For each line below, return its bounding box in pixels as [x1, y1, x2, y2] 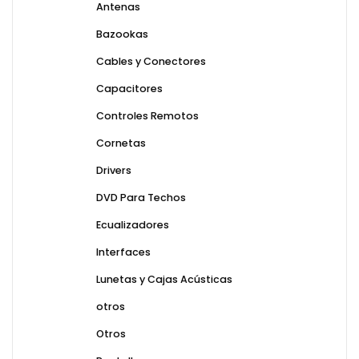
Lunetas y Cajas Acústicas [96, 272, 232, 287]
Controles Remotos [96, 109, 199, 123]
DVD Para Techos [96, 191, 186, 205]
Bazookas [96, 27, 148, 42]
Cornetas [96, 136, 146, 151]
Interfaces [96, 245, 151, 260]
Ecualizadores [96, 218, 169, 232]
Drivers [96, 163, 131, 178]
